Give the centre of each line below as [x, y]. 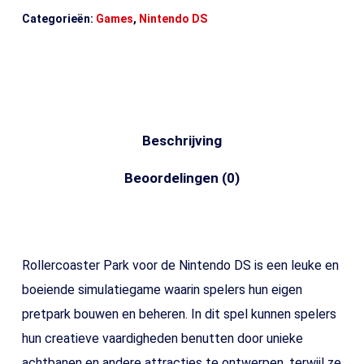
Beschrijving [182, 141]
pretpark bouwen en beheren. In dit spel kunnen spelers [179, 314]
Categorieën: [58, 19]
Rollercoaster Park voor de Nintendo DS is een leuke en [180, 266]
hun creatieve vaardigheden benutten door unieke [162, 339]
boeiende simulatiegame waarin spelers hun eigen [162, 290]
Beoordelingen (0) [182, 178]
